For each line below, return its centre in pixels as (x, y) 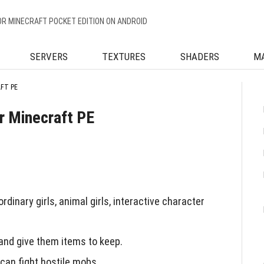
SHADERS (199, 57)
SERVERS (49, 57)
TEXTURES (124, 57)
